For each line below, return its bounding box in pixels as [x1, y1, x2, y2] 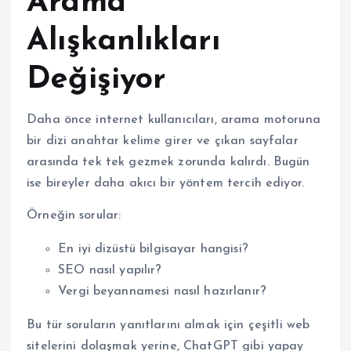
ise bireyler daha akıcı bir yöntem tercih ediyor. [27, 176, 304, 190]
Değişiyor [27, 64, 167, 96]
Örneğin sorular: [27, 208, 121, 222]
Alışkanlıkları [27, 26, 221, 58]
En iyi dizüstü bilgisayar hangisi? [58, 242, 248, 255]
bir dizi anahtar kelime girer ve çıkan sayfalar [27, 134, 299, 147]
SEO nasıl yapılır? [58, 263, 162, 277]
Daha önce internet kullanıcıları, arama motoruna [27, 113, 320, 126]
